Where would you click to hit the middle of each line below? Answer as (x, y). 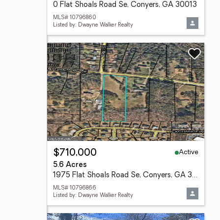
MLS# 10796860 (75, 18)
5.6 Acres (70, 165)
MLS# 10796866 (75, 188)
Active (189, 152)
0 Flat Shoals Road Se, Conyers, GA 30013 (125, 5)
